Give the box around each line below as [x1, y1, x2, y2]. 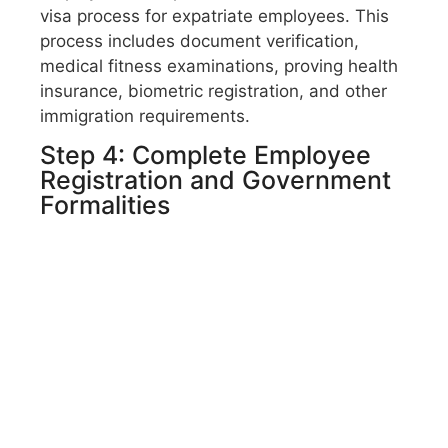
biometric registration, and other [123, 81, 387, 102]
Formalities [40, 190, 170, 221]
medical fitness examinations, [40, 56, 284, 77]
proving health [284, 56, 398, 77]
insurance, [40, 81, 123, 102]
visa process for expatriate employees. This [40, 6, 389, 27]
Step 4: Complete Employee [40, 140, 371, 171]
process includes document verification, [40, 31, 359, 52]
